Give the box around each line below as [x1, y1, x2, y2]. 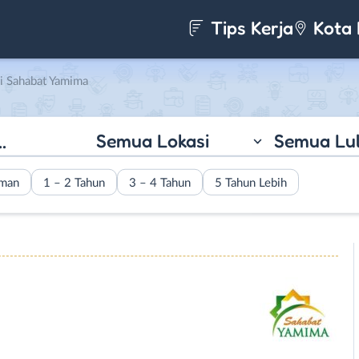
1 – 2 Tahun [43, 176, 105, 189]
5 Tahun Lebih [215, 176, 287, 189]
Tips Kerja [205, 17, 293, 38]
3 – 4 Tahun [129, 176, 191, 189]
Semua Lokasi [95, 129, 209, 151]
